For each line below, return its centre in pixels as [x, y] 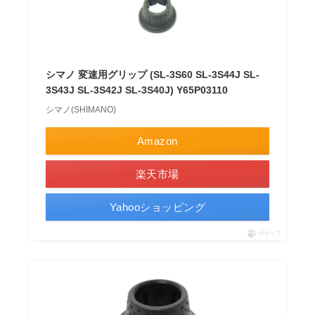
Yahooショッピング [157, 207]
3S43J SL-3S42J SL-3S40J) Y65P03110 [136, 90]
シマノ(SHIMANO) [81, 110]
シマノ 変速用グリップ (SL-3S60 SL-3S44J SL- [152, 75]
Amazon [157, 141]
